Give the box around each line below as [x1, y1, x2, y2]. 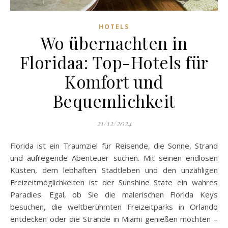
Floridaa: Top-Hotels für [19, 51, 209, 74]
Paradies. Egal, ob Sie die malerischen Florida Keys [10, 189, 218, 200]
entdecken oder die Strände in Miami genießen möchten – [10, 214, 218, 224]
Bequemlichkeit [52, 90, 176, 112]
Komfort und [65, 70, 163, 93]
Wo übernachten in [40, 32, 188, 54]
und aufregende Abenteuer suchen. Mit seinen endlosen [10, 153, 218, 163]
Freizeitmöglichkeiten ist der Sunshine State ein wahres [10, 177, 218, 188]
